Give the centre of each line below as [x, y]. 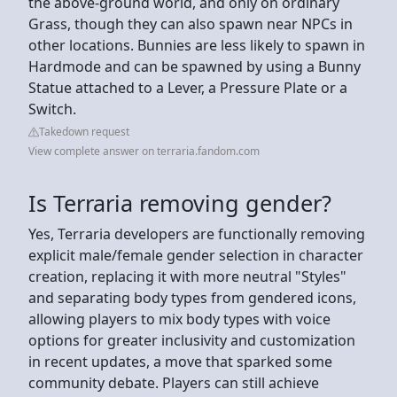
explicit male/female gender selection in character [196, 255]
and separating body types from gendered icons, [192, 297]
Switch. [52, 109]
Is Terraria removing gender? [180, 202]
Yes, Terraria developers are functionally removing [197, 234]
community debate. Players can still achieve [174, 382]
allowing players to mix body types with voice [179, 319]
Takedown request [84, 131]
